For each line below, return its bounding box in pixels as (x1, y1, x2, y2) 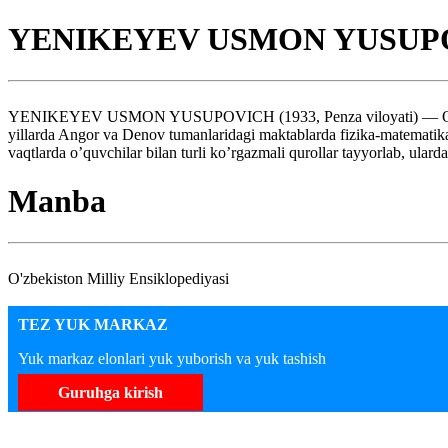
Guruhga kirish (58, 383, 163, 401)
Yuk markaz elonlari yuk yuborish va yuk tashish (18, 349, 326, 367)
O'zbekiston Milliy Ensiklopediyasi (8, 269, 229, 287)
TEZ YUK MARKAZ (18, 315, 168, 333)
